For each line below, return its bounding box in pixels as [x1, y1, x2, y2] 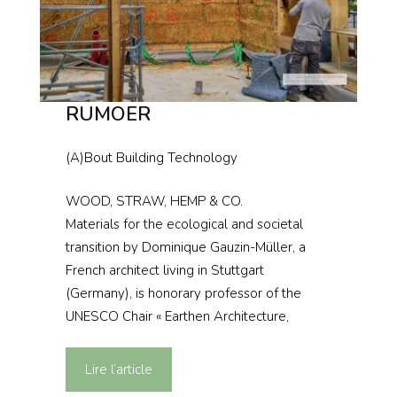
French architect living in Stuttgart [65, 261, 264, 279]
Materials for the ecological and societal [65, 214, 303, 233]
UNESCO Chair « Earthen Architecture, [65, 307, 289, 325]
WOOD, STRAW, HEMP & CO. [65, 191, 243, 210]
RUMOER [65, 101, 151, 128]
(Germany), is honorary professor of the [65, 284, 301, 302]
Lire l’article [84, 361, 152, 379]
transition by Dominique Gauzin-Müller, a [65, 237, 306, 256]
